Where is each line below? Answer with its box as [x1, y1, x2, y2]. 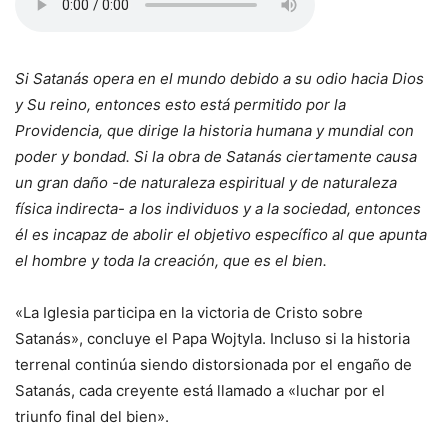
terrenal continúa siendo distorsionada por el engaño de [15, 355, 412, 375]
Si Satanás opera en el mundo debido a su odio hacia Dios [15, 69, 424, 89]
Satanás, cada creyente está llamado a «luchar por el [15, 381, 385, 401]
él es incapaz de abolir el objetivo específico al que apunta [15, 225, 427, 245]
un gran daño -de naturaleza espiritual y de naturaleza [15, 173, 397, 193]
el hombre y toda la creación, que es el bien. [15, 251, 327, 271]
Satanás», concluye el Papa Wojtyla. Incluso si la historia [15, 329, 410, 349]
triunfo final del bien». [15, 407, 169, 427]
